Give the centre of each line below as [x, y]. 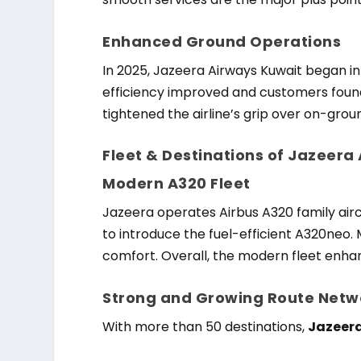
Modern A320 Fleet [176, 184]
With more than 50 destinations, [205, 326]
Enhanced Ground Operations [222, 41]
